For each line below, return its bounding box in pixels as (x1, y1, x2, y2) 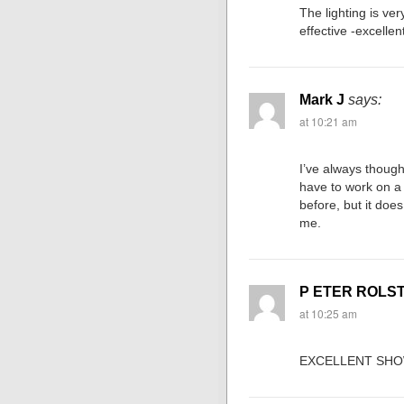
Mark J (299, 92, 345, 107)
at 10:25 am (299, 306, 358, 321)
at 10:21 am (299, 114, 358, 129)
